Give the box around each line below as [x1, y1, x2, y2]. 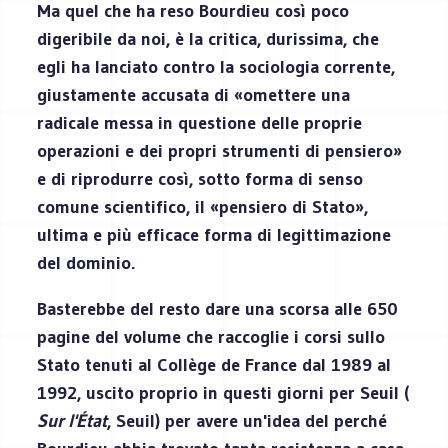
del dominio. [37, 251, 136, 274]
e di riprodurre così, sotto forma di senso [37, 167, 364, 190]
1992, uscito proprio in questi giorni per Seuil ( [37, 381, 410, 404]
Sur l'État [37, 409, 108, 432]
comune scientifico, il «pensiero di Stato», [37, 195, 369, 218]
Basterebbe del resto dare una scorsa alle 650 [37, 297, 399, 320]
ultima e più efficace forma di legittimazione [37, 223, 392, 246]
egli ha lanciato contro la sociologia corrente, [37, 55, 396, 78]
